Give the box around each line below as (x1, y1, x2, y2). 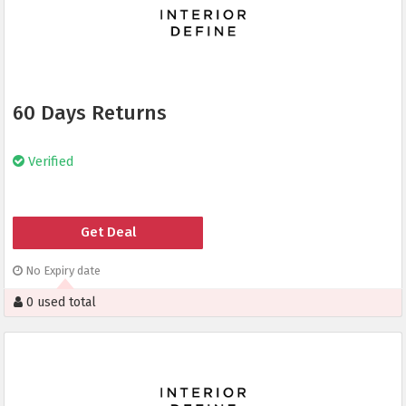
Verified (24, 153, 74, 170)
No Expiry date (23, 264, 101, 278)
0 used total (23, 295, 96, 311)
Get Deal (80, 224, 136, 241)
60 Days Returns (13, 101, 167, 126)
